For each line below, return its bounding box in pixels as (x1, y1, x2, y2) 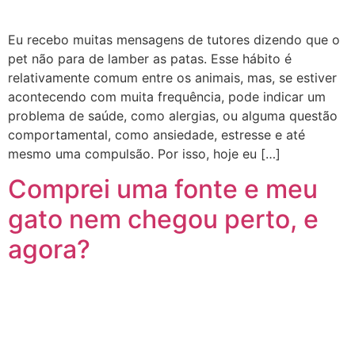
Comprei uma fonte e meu (8, 174, 318, 205)
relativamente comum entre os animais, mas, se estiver (8, 69, 337, 86)
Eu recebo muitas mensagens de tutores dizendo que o (8, 31, 340, 48)
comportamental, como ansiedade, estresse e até (8, 126, 305, 143)
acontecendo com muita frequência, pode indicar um (8, 88, 326, 105)
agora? (8, 234, 90, 265)
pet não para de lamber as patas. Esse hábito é (8, 50, 292, 67)
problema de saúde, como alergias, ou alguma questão (8, 107, 338, 124)
